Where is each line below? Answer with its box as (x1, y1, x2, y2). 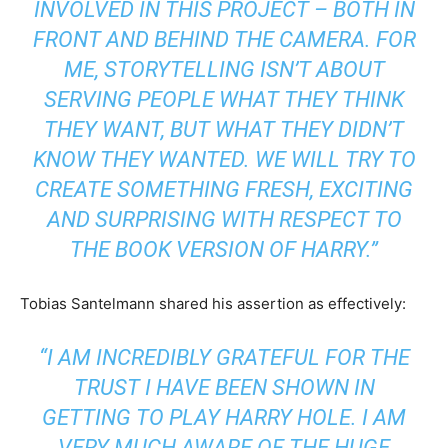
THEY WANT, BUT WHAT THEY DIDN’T (44, 116, 404, 142)
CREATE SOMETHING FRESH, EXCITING (35, 176, 413, 202)
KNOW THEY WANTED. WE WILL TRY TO (32, 146, 416, 172)
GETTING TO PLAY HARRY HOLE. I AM (42, 404, 406, 430)
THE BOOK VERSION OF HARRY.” (70, 236, 378, 262)
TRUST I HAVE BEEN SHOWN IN (73, 374, 375, 400)
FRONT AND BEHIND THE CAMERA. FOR (32, 26, 416, 52)
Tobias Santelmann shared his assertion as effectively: (20, 293, 406, 313)
